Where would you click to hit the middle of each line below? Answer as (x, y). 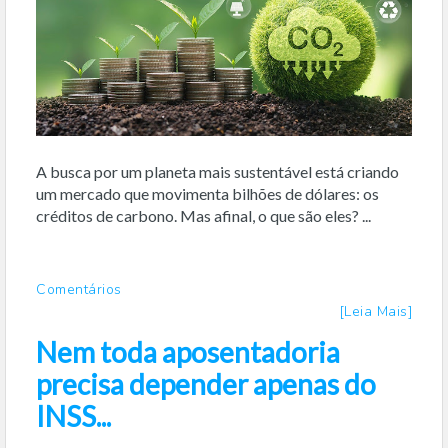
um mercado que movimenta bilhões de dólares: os (207, 193)
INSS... (73, 415)
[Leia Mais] (375, 311)
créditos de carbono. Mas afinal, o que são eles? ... (203, 215)
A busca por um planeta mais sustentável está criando (217, 171)
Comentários (79, 289)
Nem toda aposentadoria (188, 351)
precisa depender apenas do (206, 383)
